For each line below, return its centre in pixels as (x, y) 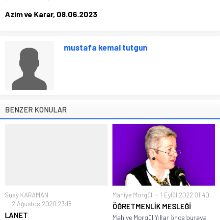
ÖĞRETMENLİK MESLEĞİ (152, 206)
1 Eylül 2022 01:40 (184, 195)
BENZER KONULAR (36, 109)
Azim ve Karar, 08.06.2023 (51, 14)
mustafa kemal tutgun (106, 47)
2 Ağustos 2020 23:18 (41, 204)
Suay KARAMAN (27, 195)
